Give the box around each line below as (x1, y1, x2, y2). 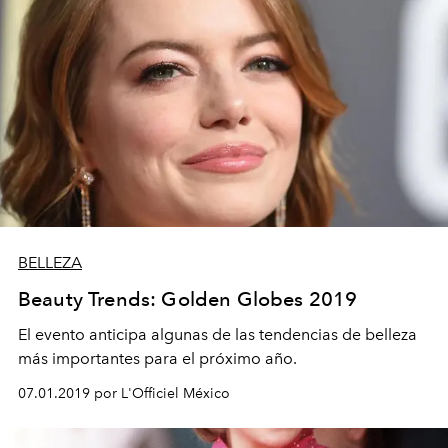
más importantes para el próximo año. (18, 349, 297, 369)
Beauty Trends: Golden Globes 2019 (18, 287, 358, 312)
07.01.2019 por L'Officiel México (18, 385, 230, 403)
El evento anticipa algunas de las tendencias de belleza (18, 325, 417, 345)
